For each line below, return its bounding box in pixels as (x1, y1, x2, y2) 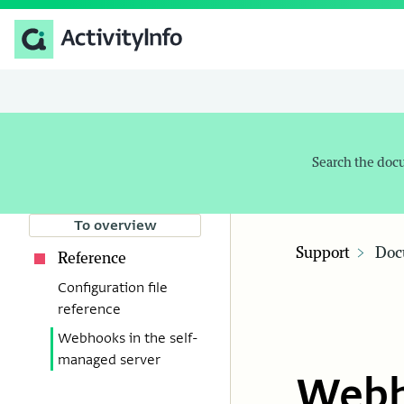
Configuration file (58, 279, 168, 298)
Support (296, 244, 350, 263)
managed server (58, 351, 161, 370)
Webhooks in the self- (58, 329, 198, 348)
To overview (73, 216, 157, 235)
